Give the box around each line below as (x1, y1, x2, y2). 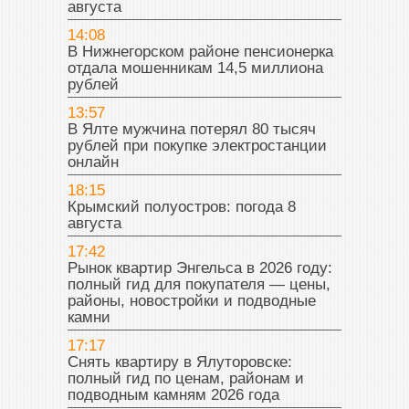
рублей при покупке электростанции (68, 136, 327, 154)
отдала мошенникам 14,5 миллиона (68, 58, 323, 77)
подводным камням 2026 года (68, 385, 279, 404)
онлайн (68, 152, 119, 171)
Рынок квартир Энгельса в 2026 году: (68, 258, 332, 277)
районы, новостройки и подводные (68, 291, 316, 309)
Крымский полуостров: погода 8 (68, 197, 296, 215)
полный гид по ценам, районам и (68, 369, 304, 387)
